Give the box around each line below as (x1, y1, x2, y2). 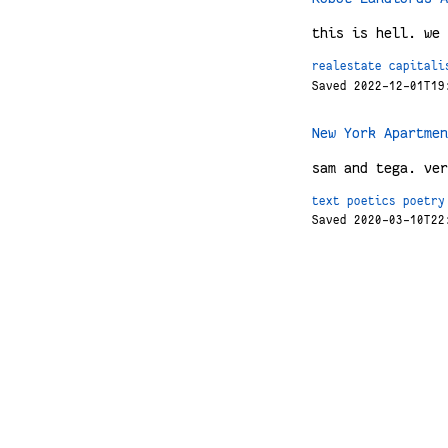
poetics (347, 194, 396, 207)
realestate (312, 60, 382, 73)
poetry (403, 194, 445, 207)
